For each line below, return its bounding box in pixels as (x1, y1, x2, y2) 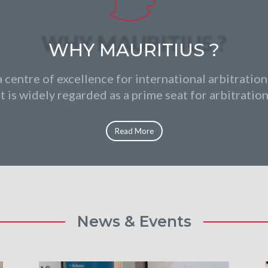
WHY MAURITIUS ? (48, 38, 220, 61)
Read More (114, 126, 154, 136)
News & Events (77, 212, 191, 231)
